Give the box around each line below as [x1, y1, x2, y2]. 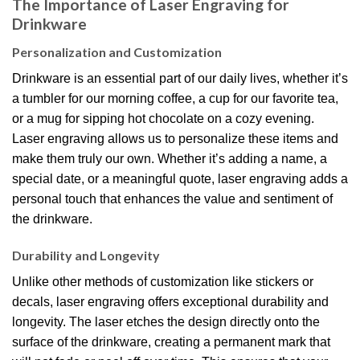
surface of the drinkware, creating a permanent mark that [12, 335, 330, 350]
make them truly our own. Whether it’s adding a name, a [12, 151, 327, 166]
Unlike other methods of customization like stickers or [12, 275, 313, 289]
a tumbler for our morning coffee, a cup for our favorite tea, [12, 91, 338, 105]
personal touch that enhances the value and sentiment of [12, 191, 333, 206]
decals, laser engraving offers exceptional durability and [12, 295, 329, 309]
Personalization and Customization [12, 43, 222, 59]
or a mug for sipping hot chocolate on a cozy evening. [12, 111, 314, 125]
